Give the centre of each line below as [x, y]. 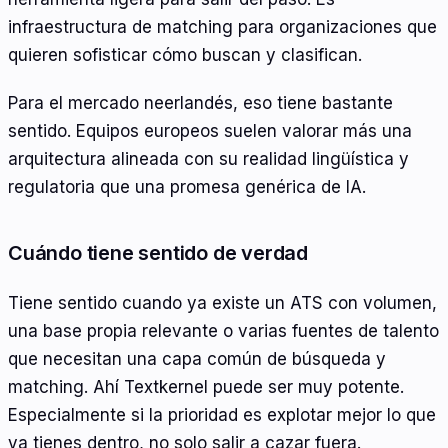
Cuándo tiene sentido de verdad [158, 252]
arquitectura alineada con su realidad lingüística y [208, 158]
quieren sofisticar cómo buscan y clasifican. [185, 55]
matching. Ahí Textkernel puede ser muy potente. [206, 387]
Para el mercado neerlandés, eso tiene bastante [200, 102]
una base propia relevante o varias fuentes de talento [223, 331]
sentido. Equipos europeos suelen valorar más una [210, 130]
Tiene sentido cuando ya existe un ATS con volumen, [222, 303]
